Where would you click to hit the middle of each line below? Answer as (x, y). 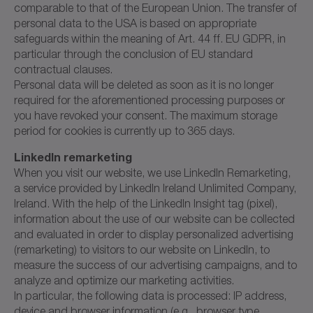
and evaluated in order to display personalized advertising (154, 234)
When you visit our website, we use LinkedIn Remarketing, (152, 172)
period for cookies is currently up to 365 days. (124, 130)
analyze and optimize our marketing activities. (124, 280)
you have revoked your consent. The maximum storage (146, 115)
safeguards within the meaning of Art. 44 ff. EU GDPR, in (150, 38)
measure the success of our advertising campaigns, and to (155, 264)
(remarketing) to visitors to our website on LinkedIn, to (142, 249)
